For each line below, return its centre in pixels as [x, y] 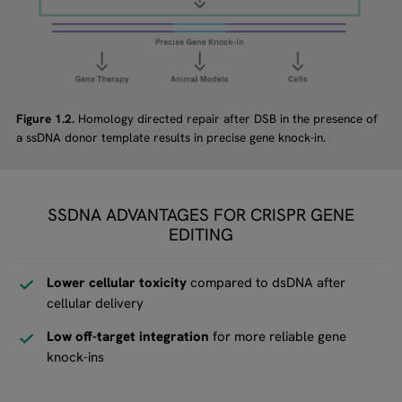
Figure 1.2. [45, 119]
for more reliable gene [278, 337]
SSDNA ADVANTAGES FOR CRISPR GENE [201, 215]
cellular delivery [96, 304]
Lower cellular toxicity [117, 283]
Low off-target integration [128, 337]
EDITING [201, 235]
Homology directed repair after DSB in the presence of [226, 119]
